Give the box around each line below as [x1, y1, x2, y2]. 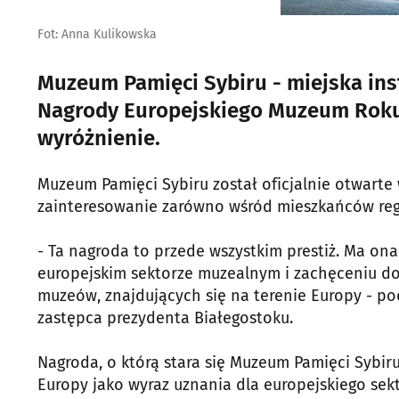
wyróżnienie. [37, 126, 160, 151]
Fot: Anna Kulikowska [37, 27, 157, 43]
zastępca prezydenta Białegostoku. [37, 308, 293, 329]
